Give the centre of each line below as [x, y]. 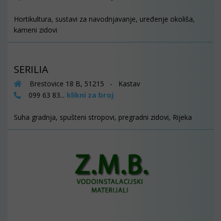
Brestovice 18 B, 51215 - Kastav [84, 84]
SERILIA [31, 69]
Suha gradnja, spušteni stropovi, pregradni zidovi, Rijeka [103, 117]
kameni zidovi [36, 30]
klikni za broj [90, 95]
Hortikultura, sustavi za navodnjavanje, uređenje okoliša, [104, 19]
